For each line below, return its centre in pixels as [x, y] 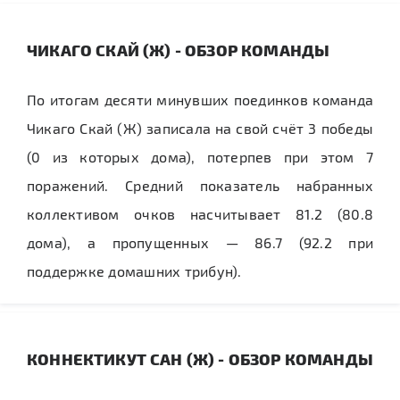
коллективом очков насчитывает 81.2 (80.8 [200, 214]
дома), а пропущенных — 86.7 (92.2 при [200, 242]
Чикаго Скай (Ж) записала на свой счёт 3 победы [200, 128]
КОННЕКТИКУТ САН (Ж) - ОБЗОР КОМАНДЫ [200, 358]
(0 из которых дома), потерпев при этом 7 [200, 157]
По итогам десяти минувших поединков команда [200, 100]
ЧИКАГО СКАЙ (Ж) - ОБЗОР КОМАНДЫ [179, 50]
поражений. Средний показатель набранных [200, 185]
